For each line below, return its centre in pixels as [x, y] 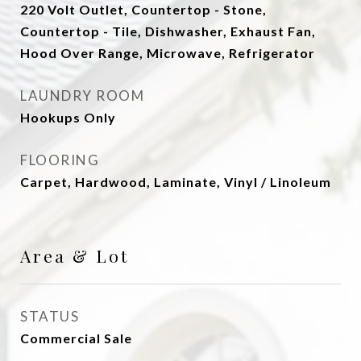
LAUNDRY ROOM [82, 95]
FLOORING [60, 160]
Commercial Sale [76, 338]
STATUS [50, 316]
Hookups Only [68, 117]
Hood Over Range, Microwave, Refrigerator [168, 53]
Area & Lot [75, 255]
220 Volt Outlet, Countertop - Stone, [143, 9]
